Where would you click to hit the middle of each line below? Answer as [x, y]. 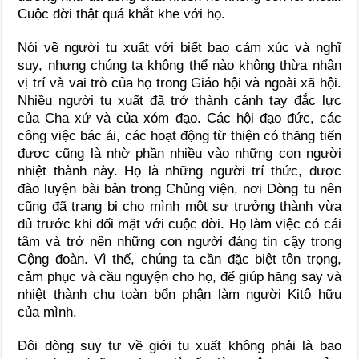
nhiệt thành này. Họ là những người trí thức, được [179, 171]
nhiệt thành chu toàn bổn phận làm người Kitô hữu [179, 294]
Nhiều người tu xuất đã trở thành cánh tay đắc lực [179, 100]
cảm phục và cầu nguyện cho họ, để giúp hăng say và [179, 276]
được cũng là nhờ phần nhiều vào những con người [179, 153]
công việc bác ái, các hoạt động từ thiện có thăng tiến [179, 135]
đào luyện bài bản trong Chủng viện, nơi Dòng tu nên [179, 188]
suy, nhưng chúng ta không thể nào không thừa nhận [179, 65]
